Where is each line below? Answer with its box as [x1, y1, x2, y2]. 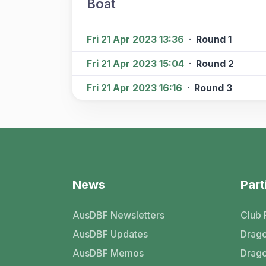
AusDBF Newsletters [72, 209, 164, 221]
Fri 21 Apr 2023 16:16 [87, 82, 182, 94]
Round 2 [196, 58, 234, 69]
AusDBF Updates [72, 228, 148, 240]
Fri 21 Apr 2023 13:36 [87, 33, 184, 45]
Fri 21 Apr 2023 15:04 [87, 58, 184, 69]
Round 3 [194, 82, 232, 94]
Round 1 [196, 33, 232, 45]
